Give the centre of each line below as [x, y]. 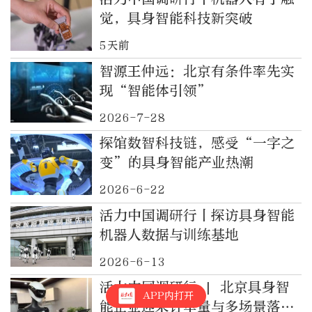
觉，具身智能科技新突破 [176, 19]
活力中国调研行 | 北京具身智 [194, 288]
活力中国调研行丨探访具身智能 [197, 215]
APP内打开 [168, 295]
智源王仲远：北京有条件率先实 [197, 71]
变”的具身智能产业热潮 [176, 163]
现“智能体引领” [155, 91]
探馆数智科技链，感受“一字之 [197, 143]
